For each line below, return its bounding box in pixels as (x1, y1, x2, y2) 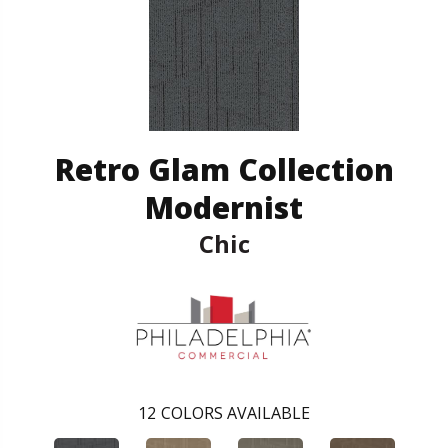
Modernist (145, 186, 303, 228)
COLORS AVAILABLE (161, 401, 310, 424)
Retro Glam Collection (54, 148, 394, 190)
